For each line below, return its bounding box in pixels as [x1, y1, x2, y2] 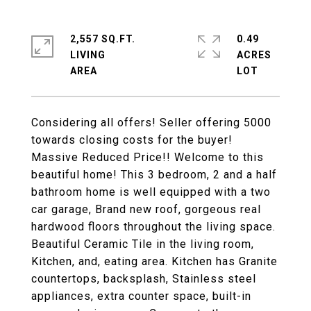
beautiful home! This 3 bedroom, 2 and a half [31, 168, 277, 181]
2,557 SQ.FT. [70, 33, 135, 44]
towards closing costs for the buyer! [31, 133, 233, 146]
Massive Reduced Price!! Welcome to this [31, 151, 264, 164]
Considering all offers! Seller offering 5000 [31, 116, 271, 129]
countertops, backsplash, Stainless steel [31, 272, 256, 285]
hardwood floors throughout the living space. [31, 220, 276, 233]
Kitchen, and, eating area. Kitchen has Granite [31, 255, 278, 268]
